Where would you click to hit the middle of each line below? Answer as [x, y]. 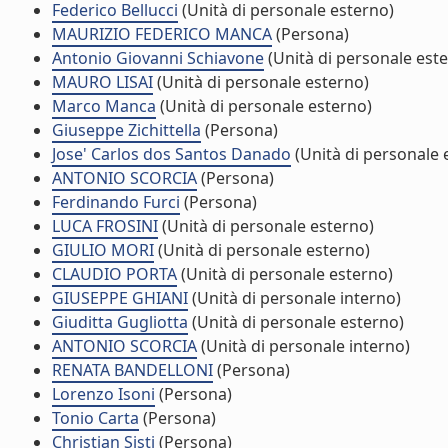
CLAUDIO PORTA [114, 274]
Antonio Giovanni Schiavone [158, 58]
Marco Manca [104, 106]
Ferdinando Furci [116, 202]
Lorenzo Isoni [103, 394]
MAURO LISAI [102, 82]
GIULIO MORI [103, 250]
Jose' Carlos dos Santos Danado [171, 154]
